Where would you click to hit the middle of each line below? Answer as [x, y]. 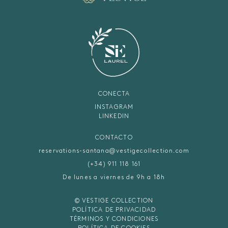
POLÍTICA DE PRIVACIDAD [114, 209]
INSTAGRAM [114, 107]
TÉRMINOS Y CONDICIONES [114, 219]
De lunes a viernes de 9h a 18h [114, 177]
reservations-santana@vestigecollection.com [114, 150]
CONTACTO [114, 137]
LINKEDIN [114, 116]
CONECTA [114, 93]
